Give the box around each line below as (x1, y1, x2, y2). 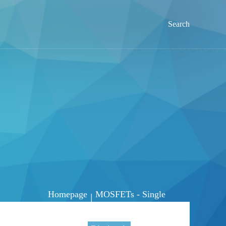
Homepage (48, 189, 87, 200)
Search (168, 20, 190, 28)
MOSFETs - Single (95, 189, 165, 200)
